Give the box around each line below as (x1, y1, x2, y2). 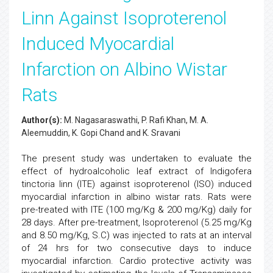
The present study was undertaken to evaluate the (21, 153, 252, 164)
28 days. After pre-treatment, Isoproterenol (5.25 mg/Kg (21, 217, 252, 228)
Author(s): (21, 115, 62, 125)
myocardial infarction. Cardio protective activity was (21, 255, 252, 266)
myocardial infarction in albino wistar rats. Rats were (21, 191, 252, 202)
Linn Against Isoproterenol (21, 7, 227, 29)
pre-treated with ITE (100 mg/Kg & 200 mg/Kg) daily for (21, 204, 252, 215)
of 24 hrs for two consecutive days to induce (21, 243, 252, 253)
